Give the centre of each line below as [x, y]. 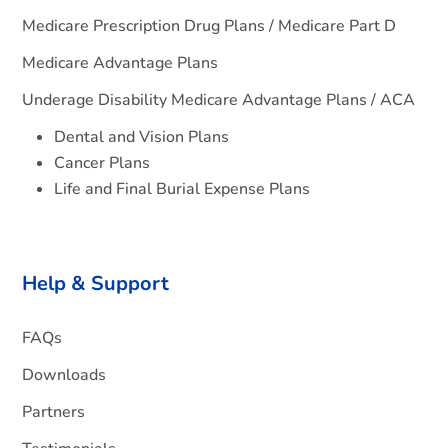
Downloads [64, 374]
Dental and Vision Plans [142, 136]
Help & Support [96, 283]
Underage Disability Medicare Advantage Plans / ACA [219, 99]
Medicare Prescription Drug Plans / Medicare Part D [209, 25]
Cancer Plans [102, 162]
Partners [54, 411]
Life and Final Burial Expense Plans [182, 188]
